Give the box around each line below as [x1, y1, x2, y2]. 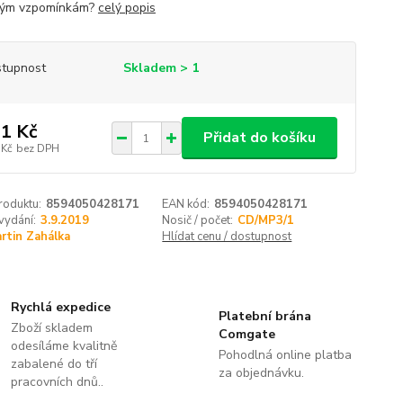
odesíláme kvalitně [11, 337, 118, 354]
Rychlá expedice [11, 299, 112, 316]
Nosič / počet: [162, 212, 234, 228]
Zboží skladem [11, 319, 94, 336]
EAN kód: [162, 196, 210, 212]
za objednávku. [218, 364, 304, 381]
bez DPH [15, 140, 59, 156]
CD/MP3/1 [237, 212, 295, 228]
